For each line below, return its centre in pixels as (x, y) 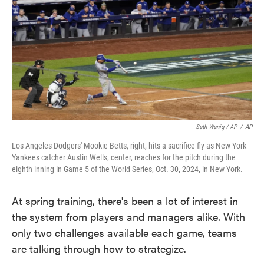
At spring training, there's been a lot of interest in (125, 201)
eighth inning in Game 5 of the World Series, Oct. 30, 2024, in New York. (127, 169)
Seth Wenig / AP (216, 127)
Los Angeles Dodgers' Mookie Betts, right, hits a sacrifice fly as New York (129, 146)
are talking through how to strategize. (99, 248)
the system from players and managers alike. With (128, 217)
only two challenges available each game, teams (124, 232)
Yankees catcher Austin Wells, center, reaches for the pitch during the (124, 157)
